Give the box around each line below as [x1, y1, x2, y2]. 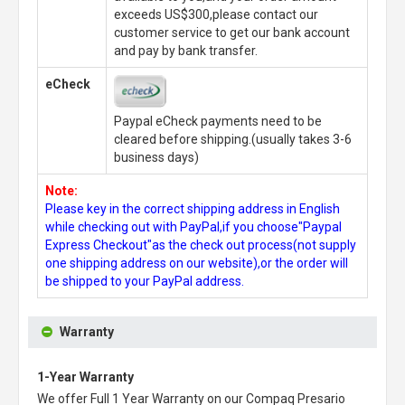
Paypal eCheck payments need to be [114, 113, 322, 128]
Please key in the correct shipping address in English [45, 201, 340, 216]
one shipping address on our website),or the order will [45, 255, 348, 270]
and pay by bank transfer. [114, 42, 258, 58]
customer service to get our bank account [114, 24, 350, 40]
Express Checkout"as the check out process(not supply [45, 237, 356, 252]
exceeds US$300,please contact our [114, 6, 318, 22]
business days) [114, 149, 199, 165]
